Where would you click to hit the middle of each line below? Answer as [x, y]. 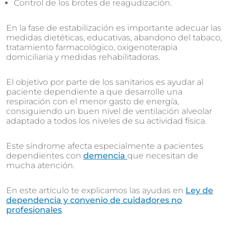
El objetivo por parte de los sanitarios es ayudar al [105, 82]
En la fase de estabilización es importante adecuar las [114, 28]
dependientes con [45, 156]
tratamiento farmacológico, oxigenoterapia [92, 47]
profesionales [34, 210]
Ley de [199, 190]
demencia [105, 156]
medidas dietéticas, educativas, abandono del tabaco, [114, 38]
